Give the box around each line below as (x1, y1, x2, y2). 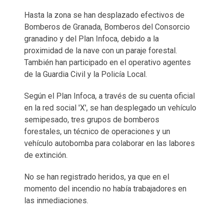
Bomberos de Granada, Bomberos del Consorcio (24, 22, 190, 32)
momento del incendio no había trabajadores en (24, 184, 186, 193)
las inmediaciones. (24, 195, 88, 205)
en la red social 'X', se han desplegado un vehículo (24, 103, 196, 112)
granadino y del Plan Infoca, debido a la (24, 34, 159, 43)
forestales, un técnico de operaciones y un (24, 126, 170, 136)
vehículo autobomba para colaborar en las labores (24, 138, 195, 148)
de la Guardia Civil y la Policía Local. (24, 69, 147, 79)
